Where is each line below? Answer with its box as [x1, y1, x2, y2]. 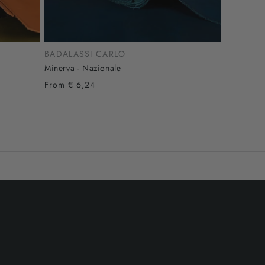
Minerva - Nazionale [44, 62, 121, 74]
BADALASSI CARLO [44, 48, 126, 60]
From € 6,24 [44, 79, 95, 91]
